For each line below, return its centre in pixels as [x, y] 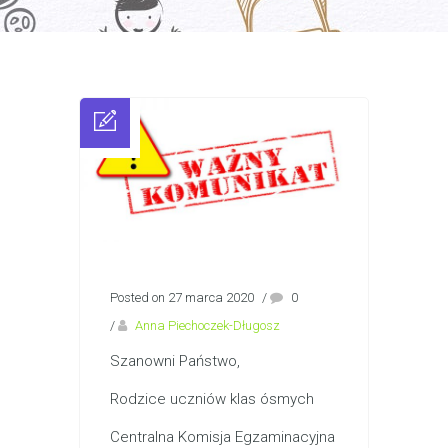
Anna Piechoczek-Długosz [207, 325]
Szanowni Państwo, [175, 361]
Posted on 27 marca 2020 [182, 297]
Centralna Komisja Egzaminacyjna [222, 437]
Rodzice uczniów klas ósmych [212, 399]
